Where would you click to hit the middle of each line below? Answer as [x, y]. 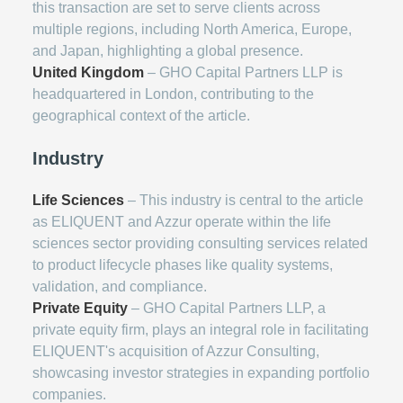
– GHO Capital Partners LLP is [243, 73]
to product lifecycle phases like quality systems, [183, 265]
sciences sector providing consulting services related [200, 244]
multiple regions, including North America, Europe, [192, 30]
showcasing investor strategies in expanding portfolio [201, 373]
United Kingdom [88, 73]
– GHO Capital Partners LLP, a [227, 309]
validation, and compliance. [120, 287]
